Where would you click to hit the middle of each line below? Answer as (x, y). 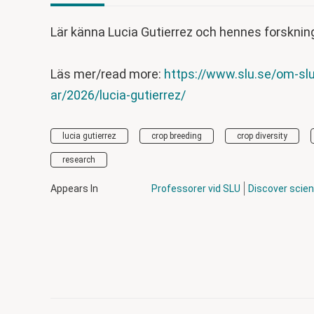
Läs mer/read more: (107, 74)
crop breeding (177, 136)
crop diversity (262, 136)
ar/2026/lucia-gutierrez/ (118, 95)
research (79, 160)
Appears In (74, 189)
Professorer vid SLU (196, 189)
